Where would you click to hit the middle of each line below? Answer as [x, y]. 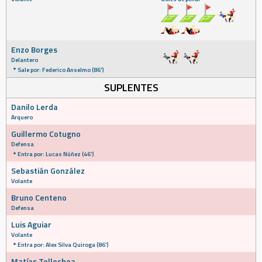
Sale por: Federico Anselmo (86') [61, 70]
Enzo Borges [34, 49]
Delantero [25, 60]
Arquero [22, 117]
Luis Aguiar [31, 224]
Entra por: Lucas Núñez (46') [56, 154]
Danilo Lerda [35, 107]
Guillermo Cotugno [46, 134]
